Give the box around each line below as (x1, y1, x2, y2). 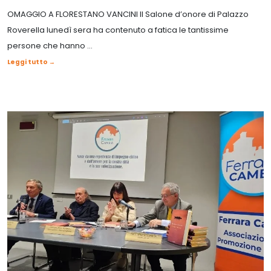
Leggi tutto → (7, 57, 55, 67)
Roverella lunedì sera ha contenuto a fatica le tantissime (7, 24, 229, 36)
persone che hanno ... (7, 39, 93, 51)
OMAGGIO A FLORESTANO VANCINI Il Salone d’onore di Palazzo (7, 8, 249, 20)
